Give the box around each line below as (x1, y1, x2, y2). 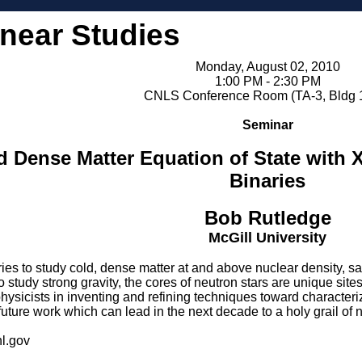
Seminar (242, 118, 293, 132)
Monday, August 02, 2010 (195, 60, 340, 74)
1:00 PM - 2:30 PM (214, 74, 321, 88)
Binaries (229, 170, 305, 192)
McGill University (208, 229, 326, 246)
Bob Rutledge (204, 207, 331, 229)
